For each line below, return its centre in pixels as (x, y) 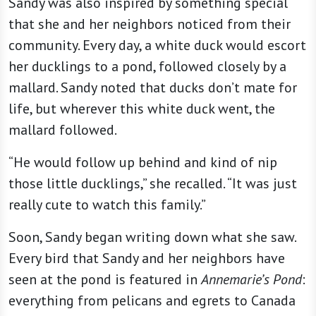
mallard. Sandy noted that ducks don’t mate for (153, 88)
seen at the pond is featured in (105, 280)
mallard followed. (69, 130)
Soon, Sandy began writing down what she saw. (152, 237)
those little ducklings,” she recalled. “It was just (153, 184)
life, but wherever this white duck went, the (142, 109)
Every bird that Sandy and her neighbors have (147, 259)
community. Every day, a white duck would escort (157, 45)
